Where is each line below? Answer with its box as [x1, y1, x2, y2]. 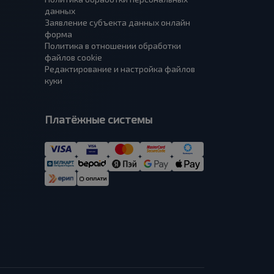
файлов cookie [45, 52, 102, 62]
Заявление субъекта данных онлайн [45, 17, 190, 28]
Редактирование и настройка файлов [45, 64, 195, 74]
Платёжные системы [45, 113, 152, 126]
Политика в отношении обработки [45, 40, 181, 51]
